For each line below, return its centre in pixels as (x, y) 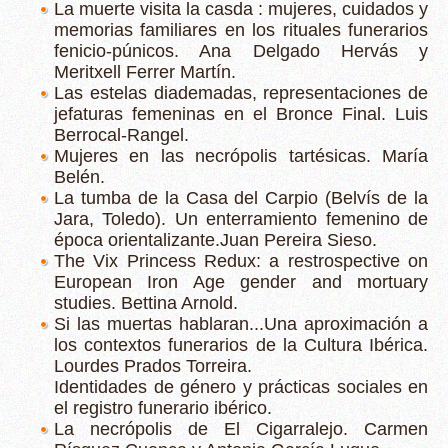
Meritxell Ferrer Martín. (145, 72)
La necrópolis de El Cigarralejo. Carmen (241, 429)
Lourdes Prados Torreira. (153, 366)
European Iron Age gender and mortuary (241, 282)
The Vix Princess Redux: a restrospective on (241, 261)
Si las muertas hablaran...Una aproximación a (241, 324)
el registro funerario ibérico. (163, 408)
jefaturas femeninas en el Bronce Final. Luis (241, 114)
